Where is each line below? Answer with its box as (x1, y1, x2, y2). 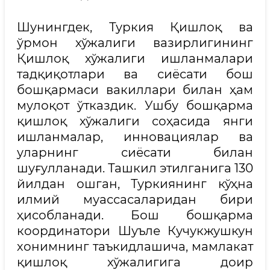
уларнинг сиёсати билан (17, 145, 253, 160)
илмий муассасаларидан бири (17, 192, 253, 207)
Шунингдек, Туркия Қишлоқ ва (17, 20, 253, 34)
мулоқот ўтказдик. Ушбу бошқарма (17, 98, 253, 113)
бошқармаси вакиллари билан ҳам (17, 83, 253, 97)
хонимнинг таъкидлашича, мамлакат (17, 239, 253, 254)
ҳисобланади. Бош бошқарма (17, 208, 253, 222)
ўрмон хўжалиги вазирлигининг (17, 36, 253, 50)
